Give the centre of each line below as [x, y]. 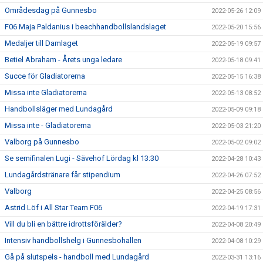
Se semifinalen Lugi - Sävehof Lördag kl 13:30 [82, 159]
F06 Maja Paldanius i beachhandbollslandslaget [85, 27]
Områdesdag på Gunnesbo [51, 11]
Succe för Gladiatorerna [45, 76]
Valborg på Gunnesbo [42, 142]
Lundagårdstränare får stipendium [63, 175]
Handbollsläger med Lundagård [59, 109]
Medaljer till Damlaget [41, 43]
